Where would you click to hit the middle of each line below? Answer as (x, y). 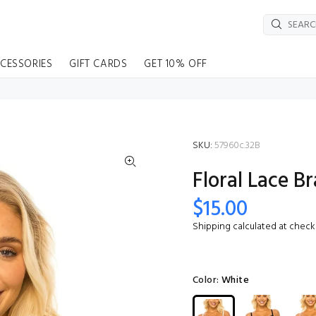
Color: (207, 280)
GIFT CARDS (98, 64)
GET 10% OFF (176, 64)
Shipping (212, 227)
